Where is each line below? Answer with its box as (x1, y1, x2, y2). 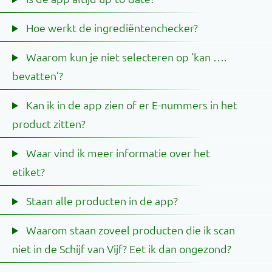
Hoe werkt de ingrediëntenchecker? (23, 21, 198, 35)
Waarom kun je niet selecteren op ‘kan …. (23, 50, 226, 64)
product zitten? (12, 117, 86, 131)
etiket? (12, 165, 45, 178)
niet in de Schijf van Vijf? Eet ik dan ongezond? (12, 242, 231, 256)
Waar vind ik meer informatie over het (23, 146, 210, 160)
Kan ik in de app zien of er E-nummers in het (23, 98, 237, 112)
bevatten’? (12, 69, 63, 83)
